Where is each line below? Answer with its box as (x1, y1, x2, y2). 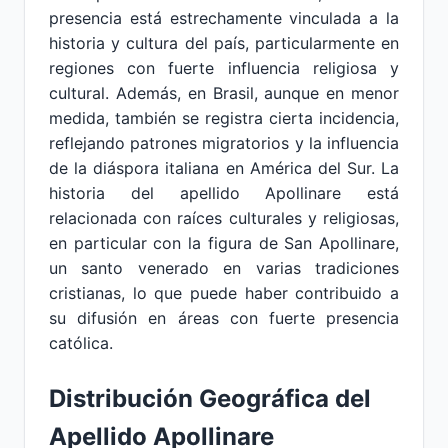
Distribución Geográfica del (49, 384, 371, 413)
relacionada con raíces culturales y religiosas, (49, 208, 399, 228)
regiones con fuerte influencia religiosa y (49, 58, 399, 78)
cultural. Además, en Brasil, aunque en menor (49, 83, 399, 103)
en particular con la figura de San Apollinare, (49, 233, 399, 253)
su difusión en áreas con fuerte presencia (49, 308, 399, 328)
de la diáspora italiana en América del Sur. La (49, 158, 399, 178)
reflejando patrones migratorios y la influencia (49, 133, 399, 153)
